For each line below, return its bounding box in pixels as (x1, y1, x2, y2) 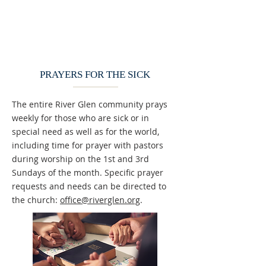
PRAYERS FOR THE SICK (40, 69, 150, 80)
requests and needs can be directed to (12, 180, 166, 192)
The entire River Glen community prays (12, 99, 167, 110)
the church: (12, 194, 60, 205)
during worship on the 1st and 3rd (12, 153, 149, 164)
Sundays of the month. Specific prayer (12, 167, 163, 178)
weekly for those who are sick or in (12, 112, 149, 123)
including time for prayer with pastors (12, 140, 163, 151)
